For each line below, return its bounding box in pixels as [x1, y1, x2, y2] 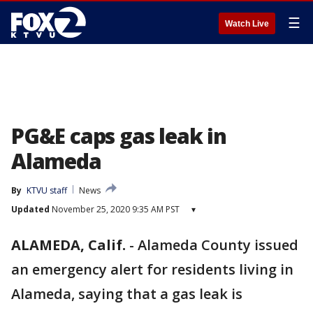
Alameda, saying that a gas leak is [11, 284, 242, 303]
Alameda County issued [138, 235, 298, 254]
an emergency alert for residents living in [11, 260, 293, 279]
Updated [11, 203, 50, 215]
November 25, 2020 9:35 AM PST [50, 203, 180, 215]
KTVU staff [27, 184, 67, 196]
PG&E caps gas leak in [11, 122, 226, 150]
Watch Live [225, 19, 269, 29]
